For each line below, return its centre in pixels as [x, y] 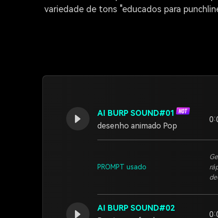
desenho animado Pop [137, 126]
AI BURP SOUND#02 [136, 208]
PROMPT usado [122, 167]
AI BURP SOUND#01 [136, 113]
